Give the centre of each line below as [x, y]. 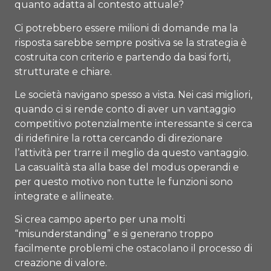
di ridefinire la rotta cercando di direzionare [119, 139]
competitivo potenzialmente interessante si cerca [133, 124]
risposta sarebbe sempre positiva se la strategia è [131, 42]
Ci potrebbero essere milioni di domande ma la [126, 28]
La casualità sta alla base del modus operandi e [127, 168]
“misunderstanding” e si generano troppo [114, 234]
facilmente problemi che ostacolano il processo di [133, 249]
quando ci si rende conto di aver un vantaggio [125, 109]
